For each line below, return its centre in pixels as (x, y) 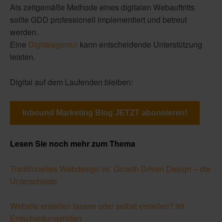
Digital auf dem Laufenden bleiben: (71, 82)
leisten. (23, 57)
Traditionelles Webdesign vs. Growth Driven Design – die (110, 168)
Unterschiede (33, 181)
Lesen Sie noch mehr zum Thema (73, 144)
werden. (24, 32)
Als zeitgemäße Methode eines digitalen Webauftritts (102, 7)
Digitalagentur (53, 45)
